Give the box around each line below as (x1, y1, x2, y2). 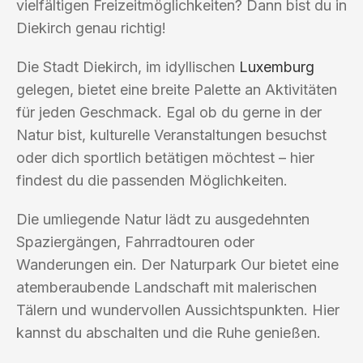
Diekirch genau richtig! (16, 19, 166, 36)
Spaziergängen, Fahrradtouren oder (16, 233, 254, 250)
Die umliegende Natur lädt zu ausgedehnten (16, 210, 310, 228)
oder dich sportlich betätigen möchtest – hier (16, 148, 314, 166)
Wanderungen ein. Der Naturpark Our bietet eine (16, 255, 339, 273)
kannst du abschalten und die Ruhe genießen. (16, 323, 321, 341)
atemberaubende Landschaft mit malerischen (16, 278, 317, 296)
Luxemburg (239, 58, 314, 75)
